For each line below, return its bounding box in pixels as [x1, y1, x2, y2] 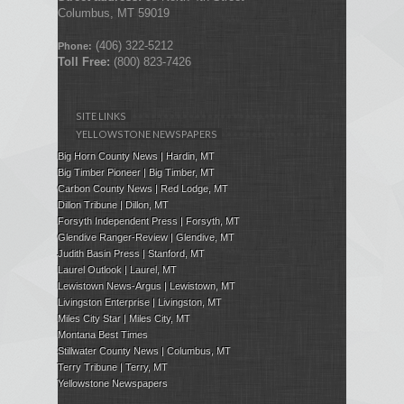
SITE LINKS [76, 109, 126, 122]
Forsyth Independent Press [58, 215, 178, 226]
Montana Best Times [58, 328, 148, 340]
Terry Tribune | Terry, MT [58, 361, 168, 372]
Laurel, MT [130, 263, 177, 275]
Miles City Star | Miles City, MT [58, 312, 190, 324]
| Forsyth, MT [178, 215, 240, 226]
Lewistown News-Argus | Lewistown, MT [58, 280, 235, 291]
